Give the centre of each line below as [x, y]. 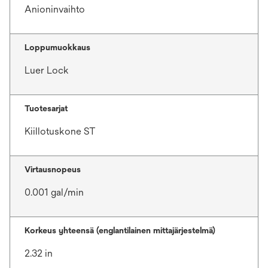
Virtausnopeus [53, 169]
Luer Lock [47, 70]
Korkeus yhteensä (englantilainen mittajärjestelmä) [120, 230]
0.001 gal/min [54, 192]
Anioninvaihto [55, 9]
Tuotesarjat [46, 108]
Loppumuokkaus [57, 47]
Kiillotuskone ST [60, 131]
